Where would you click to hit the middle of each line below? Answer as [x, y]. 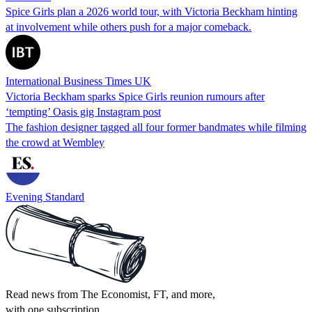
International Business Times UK [78, 81]
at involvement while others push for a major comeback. [128, 26]
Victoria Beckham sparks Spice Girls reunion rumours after [135, 96]
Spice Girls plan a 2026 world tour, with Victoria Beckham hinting [151, 11]
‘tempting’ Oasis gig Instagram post [83, 111]
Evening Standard [45, 196]
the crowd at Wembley [55, 142]
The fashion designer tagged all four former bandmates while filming [156, 127]
